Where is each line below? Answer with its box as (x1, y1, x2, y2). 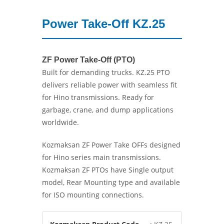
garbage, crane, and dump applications (42, 105, 173, 114)
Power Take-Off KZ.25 (42, 17, 165, 30)
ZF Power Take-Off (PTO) (42, 55, 137, 64)
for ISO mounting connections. (42, 190, 144, 199)
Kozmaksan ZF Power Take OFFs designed (42, 140, 180, 149)
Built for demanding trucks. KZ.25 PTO (42, 67, 170, 77)
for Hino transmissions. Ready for (42, 92, 154, 102)
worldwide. (42, 117, 79, 127)
